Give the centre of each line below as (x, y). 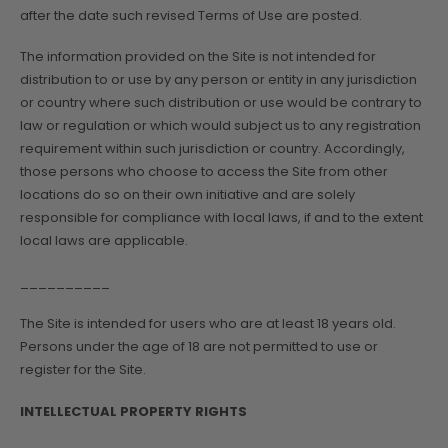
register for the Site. (83, 370)
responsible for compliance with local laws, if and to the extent (221, 218)
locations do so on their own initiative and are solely (187, 195)
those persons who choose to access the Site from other (204, 172)
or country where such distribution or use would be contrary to (221, 103)
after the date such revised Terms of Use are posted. (191, 15)
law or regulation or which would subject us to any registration (220, 126)
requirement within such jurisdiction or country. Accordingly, (212, 149)
